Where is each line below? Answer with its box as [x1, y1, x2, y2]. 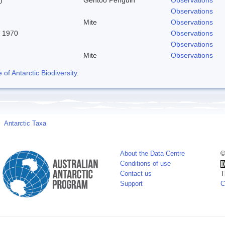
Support [120, 180, 143, 187]
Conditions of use [120, 160, 171, 167]
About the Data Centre [120, 150, 185, 157]
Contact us [120, 170, 152, 177]
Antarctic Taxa [4, 120, 46, 127]
